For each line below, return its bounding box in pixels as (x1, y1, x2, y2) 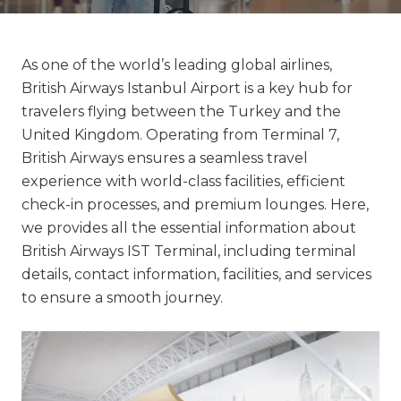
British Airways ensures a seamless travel (21, 149, 308, 166)
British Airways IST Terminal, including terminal (21, 243, 356, 260)
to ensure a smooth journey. (21, 289, 223, 306)
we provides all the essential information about (21, 219, 356, 236)
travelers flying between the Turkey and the (21, 103, 341, 120)
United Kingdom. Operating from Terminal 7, (21, 126, 339, 143)
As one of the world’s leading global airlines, (21, 56, 332, 73)
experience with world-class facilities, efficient (21, 173, 346, 190)
